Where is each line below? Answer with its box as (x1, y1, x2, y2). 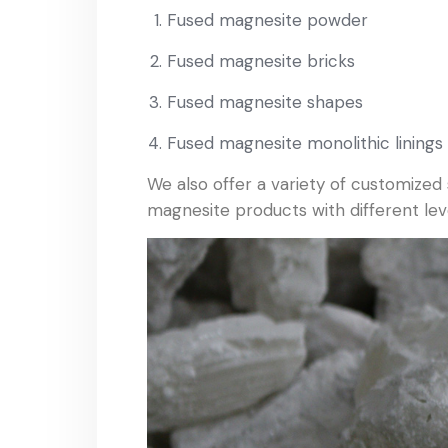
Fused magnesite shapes (167, 90, 363, 113)
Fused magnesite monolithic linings (167, 131, 443, 154)
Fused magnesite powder (167, 8, 368, 31)
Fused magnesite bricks (167, 49, 355, 72)
